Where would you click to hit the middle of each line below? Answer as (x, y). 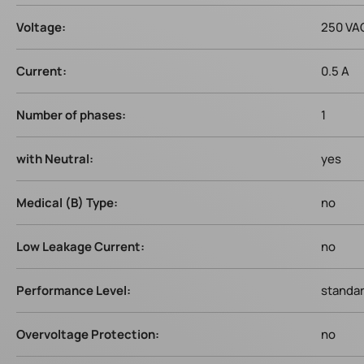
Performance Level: (74, 290)
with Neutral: (55, 159)
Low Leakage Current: (80, 247)
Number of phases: (71, 115)
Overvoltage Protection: (88, 334)
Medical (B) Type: (67, 203)
